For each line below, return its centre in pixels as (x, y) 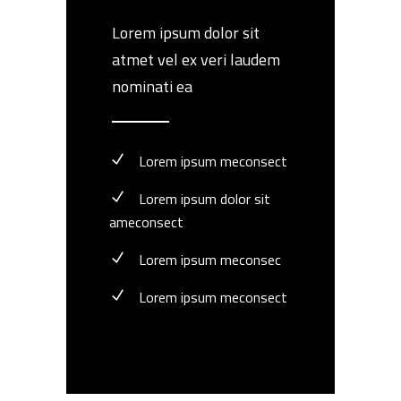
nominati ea (152, 86)
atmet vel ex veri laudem (196, 60)
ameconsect (146, 222)
